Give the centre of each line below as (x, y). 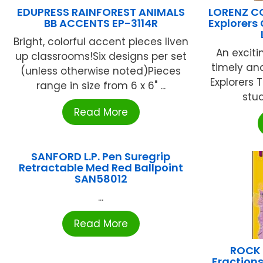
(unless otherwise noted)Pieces (101, 71)
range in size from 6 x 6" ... (101, 85)
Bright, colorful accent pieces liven (101, 41)
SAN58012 (101, 178)
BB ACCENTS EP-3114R (101, 23)
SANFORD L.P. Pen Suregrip (101, 156)
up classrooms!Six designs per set (101, 56)
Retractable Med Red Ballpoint (101, 167)
